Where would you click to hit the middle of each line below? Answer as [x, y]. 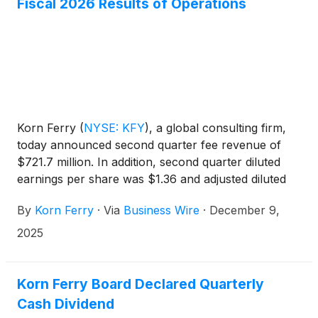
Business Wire [161, 210]
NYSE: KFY [114, 128]
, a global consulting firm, [218, 128]
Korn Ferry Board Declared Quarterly [141, 284]
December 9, [245, 210]
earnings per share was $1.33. [98, 196]
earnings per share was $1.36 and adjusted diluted [152, 179]
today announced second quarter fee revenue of [149, 145]
